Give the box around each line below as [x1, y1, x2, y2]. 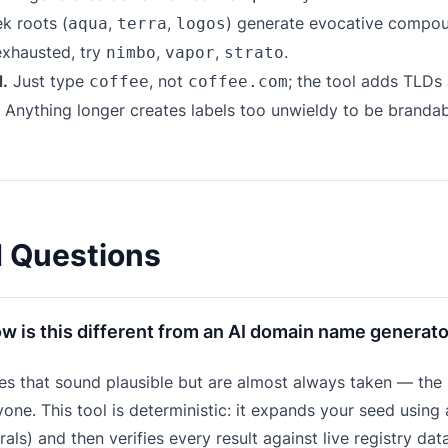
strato [224, 43, 284, 62]
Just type [8, 71, 89, 91]
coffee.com [188, 72, 288, 91]
